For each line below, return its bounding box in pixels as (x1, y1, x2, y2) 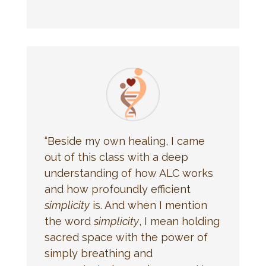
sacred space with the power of (44, 230, 208, 243)
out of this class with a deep (44, 150, 188, 163)
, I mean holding (138, 214, 220, 227)
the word (44, 214, 94, 227)
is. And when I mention (89, 198, 207, 211)
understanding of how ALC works (44, 166, 213, 179)
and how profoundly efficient (44, 182, 191, 195)
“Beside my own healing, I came (44, 134, 205, 147)
